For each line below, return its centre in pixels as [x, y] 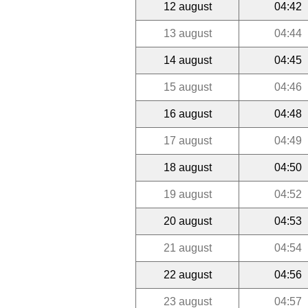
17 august [187, 140]
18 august [187, 167]
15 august [187, 87]
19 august [187, 194]
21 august [187, 247]
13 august [187, 33]
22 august [187, 274]
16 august [187, 113]
